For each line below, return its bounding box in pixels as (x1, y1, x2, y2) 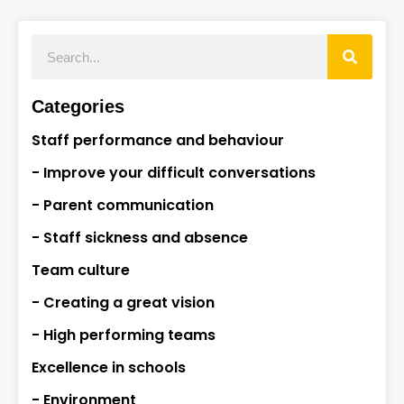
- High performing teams (32, 325, 216, 346)
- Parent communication (32, 195, 214, 216)
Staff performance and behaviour (32, 130, 284, 151)
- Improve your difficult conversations (32, 162, 316, 184)
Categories (32, 96, 124, 117)
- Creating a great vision (32, 292, 215, 314)
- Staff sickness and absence (32, 227, 248, 249)
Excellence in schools (32, 357, 186, 379)
